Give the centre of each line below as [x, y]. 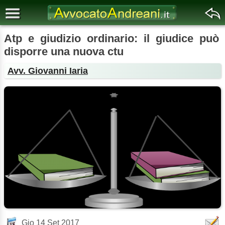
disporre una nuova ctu [64, 51]
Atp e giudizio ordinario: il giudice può [111, 38]
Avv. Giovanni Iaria [47, 71]
